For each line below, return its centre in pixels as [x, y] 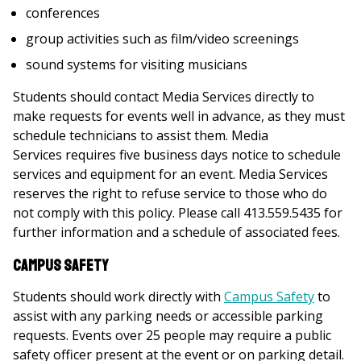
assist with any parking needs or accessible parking [168, 316]
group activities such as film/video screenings [162, 39]
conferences [63, 13]
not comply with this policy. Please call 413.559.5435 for [178, 213]
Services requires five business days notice [141, 155]
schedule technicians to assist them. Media [141, 135]
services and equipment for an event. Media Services [170, 174]
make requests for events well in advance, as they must [179, 116]
